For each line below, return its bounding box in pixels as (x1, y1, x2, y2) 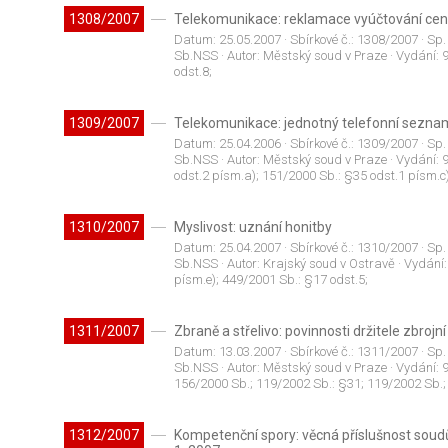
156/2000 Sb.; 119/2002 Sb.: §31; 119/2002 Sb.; (173, 376, 446, 392)
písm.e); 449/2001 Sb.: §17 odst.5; (173, 272, 368, 288)
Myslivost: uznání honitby (173, 219, 332, 236)
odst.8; (173, 64, 212, 80)
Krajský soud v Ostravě (262, 256, 395, 272)
